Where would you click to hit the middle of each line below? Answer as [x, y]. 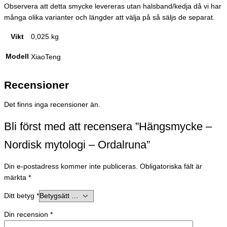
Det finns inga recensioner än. [52, 105]
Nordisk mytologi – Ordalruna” [77, 144]
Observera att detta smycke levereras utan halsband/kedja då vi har [113, 6]
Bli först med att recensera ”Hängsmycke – [108, 126]
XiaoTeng [46, 57]
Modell [17, 57]
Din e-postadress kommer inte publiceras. [71, 166]
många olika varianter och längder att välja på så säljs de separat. [109, 17]
